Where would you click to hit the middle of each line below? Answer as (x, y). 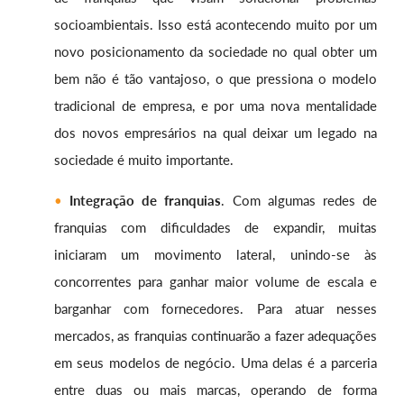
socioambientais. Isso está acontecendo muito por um (216, 25)
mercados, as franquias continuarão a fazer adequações (216, 336)
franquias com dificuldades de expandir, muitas (216, 228)
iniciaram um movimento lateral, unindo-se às (216, 255)
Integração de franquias (146, 201)
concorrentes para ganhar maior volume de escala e (216, 282)
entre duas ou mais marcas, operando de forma (216, 390)
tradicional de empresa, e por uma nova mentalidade (216, 106)
